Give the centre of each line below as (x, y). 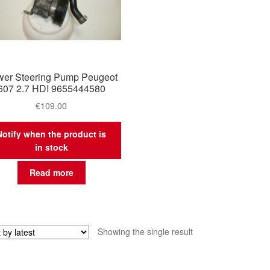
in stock (51, 147)
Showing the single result (145, 232)
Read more (51, 173)
